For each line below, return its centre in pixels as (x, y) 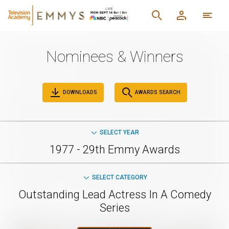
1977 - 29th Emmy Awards (114, 150)
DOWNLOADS (79, 92)
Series (114, 208)
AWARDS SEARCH (157, 92)
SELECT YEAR (119, 132)
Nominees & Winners (114, 56)
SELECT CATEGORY (119, 177)
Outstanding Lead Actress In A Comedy (114, 194)
